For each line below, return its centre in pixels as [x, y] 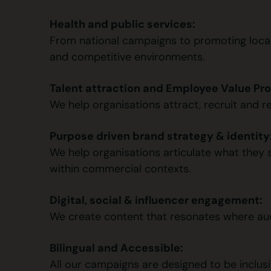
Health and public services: [122, 24]
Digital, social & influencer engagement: [156, 200]
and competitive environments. [127, 57]
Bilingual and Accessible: [116, 247]
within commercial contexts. [120, 168]
